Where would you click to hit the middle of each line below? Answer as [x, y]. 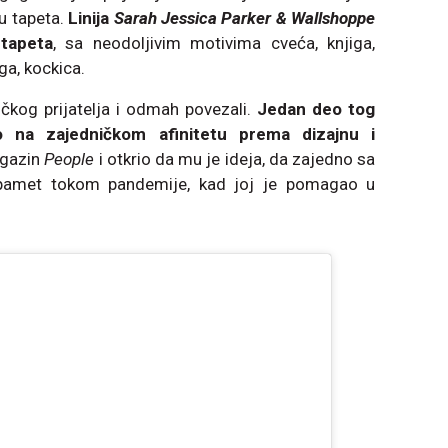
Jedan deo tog [316, 109]
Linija [91, 18]
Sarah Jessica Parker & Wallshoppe [244, 18]
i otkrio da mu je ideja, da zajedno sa [235, 159]
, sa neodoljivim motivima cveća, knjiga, [214, 43]
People [69, 159]
